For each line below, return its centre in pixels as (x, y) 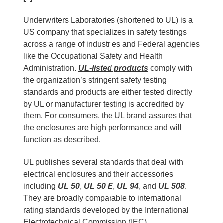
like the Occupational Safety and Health (93, 56)
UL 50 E (98, 186)
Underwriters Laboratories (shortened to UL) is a (108, 20)
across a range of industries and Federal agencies (111, 44)
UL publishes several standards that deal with (103, 162)
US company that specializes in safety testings (105, 32)
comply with (170, 68)
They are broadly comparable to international (102, 198)
